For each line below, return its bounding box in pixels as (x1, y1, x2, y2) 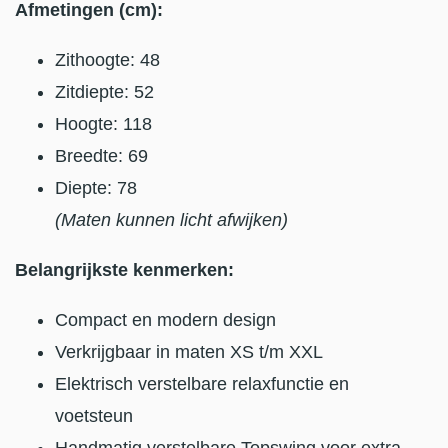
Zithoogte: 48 (55, 50, 160, 71)
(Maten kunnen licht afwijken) (55, 210, 288, 231)
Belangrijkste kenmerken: (15, 260, 234, 281)
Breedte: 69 (55, 146, 148, 167)
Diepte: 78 (55, 178, 137, 199)
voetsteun (55, 406, 133, 427)
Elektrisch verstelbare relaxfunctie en (55, 374, 349, 395)
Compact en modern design (55, 310, 276, 331)
